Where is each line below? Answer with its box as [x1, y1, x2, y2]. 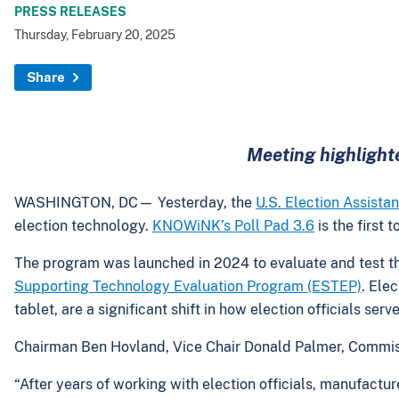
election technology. [14, 217, 152, 235]
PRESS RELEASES [14, 4, 126, 19]
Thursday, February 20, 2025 [14, 28, 175, 42]
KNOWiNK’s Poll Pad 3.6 [152, 217, 314, 235]
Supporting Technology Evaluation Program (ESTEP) [14, 278, 362, 296]
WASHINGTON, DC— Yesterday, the [14, 194, 256, 212]
